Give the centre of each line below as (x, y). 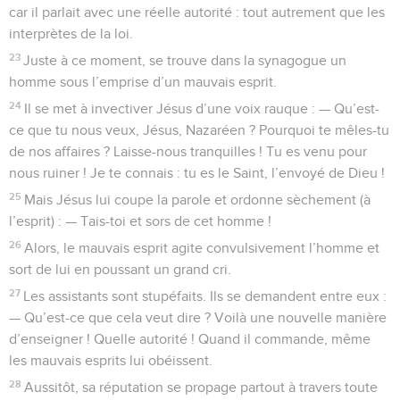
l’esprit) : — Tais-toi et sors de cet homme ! (140, 221)
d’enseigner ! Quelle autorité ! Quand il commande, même (190, 339)
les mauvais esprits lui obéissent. (111, 360)
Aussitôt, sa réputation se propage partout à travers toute (201, 387)
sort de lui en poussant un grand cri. (120, 269)
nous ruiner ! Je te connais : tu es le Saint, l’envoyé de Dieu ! (197, 173)
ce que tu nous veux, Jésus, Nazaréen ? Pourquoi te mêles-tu (199, 130)
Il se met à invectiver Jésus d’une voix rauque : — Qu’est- (202, 108)
